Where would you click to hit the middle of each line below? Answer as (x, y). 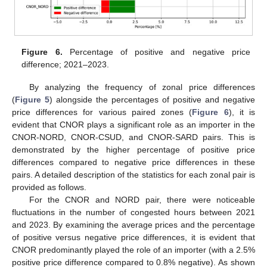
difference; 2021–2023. (66, 64)
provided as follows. (49, 187)
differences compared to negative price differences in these (133, 162)
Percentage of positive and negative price (156, 52)
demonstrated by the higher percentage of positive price (133, 150)
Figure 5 (32, 100)
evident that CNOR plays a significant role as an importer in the (133, 125)
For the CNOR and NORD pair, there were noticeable (142, 200)
